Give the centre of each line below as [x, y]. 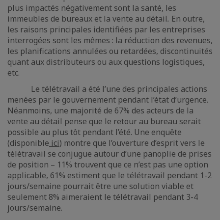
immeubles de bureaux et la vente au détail [87, 19]
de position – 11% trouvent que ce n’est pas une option [108, 165]
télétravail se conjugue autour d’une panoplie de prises [110, 154]
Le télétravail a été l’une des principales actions [107, 89]
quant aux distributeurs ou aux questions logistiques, [106, 62]
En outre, [188, 19]
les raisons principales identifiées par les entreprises [106, 29]
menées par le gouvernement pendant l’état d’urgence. [108, 100]
